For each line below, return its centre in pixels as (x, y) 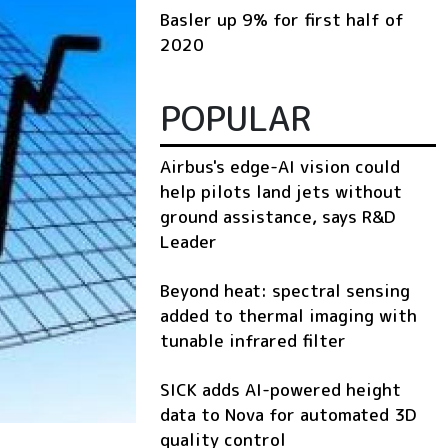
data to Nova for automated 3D (288, 415)
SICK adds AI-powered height (280, 390)
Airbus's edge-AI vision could (280, 167)
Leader (188, 242)
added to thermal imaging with (288, 316)
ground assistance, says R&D (277, 217)
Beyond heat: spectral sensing (285, 291)
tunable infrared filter (253, 341)
